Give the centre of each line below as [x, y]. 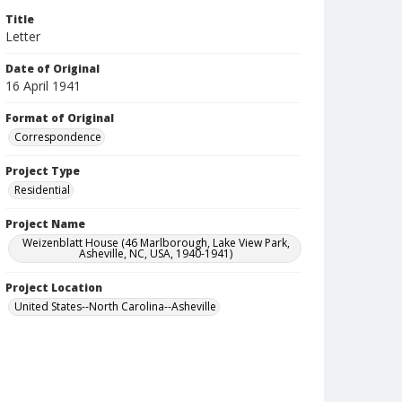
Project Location [54, 288]
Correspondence [58, 137]
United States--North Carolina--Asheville [115, 306]
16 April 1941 [43, 86]
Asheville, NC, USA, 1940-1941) [156, 253]
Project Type [43, 171]
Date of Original [52, 69]
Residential [42, 190]
